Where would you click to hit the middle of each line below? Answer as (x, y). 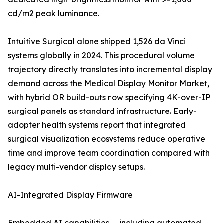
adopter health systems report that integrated (97, 125)
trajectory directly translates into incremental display (110, 69)
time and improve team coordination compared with (109, 153)
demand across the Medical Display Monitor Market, (109, 83)
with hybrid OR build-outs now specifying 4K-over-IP (109, 97)
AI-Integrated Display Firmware (70, 195)
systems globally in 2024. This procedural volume (101, 56)
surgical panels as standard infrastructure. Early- (102, 111)
